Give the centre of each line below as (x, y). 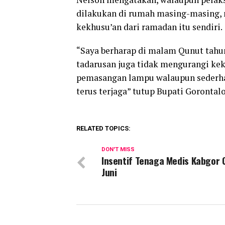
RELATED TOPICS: (103, 128)
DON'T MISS (118, 149)
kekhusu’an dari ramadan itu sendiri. (149, 27)
